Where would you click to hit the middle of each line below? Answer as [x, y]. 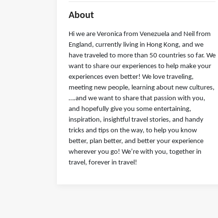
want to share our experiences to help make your [140, 66]
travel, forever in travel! [103, 163]
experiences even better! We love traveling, [131, 77]
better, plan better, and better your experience [136, 141]
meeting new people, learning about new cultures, [142, 88]
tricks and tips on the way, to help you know [133, 131]
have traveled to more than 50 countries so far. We [142, 56]
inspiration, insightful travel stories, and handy [136, 120]
